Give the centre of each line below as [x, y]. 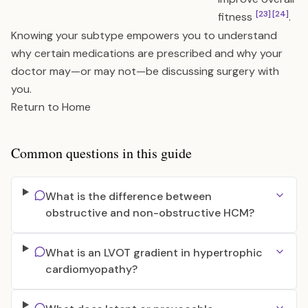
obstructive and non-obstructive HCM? [150, 213]
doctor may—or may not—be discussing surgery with [145, 71]
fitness [236, 17]
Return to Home [51, 107]
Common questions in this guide [101, 153]
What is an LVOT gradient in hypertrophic [154, 253]
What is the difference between [128, 196]
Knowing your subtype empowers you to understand [144, 35]
